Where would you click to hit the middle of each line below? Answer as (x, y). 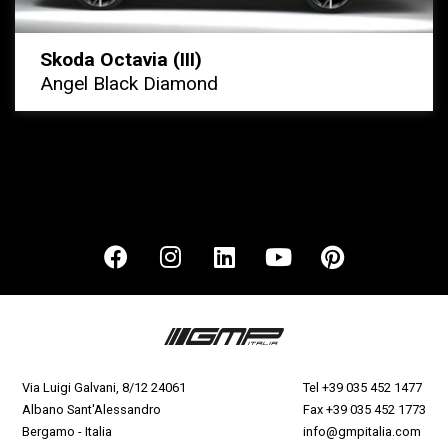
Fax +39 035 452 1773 (364, 409)
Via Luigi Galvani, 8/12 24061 (104, 387)
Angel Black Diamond (129, 83)
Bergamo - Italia (67, 431)
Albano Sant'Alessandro (92, 409)
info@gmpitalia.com (361, 431)
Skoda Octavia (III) (121, 59)
